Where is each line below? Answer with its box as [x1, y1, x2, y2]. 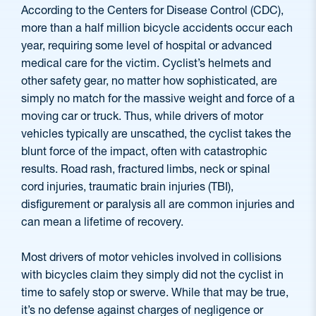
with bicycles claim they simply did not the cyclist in [21, 267, 284, 282]
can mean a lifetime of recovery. [21, 214, 183, 229]
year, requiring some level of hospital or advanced [21, 38, 272, 53]
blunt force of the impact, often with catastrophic [21, 144, 267, 159]
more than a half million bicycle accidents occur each [21, 20, 293, 35]
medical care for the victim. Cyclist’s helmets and [21, 56, 271, 71]
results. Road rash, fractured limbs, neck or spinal [21, 162, 270, 176]
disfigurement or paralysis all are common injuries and [21, 197, 294, 212]
